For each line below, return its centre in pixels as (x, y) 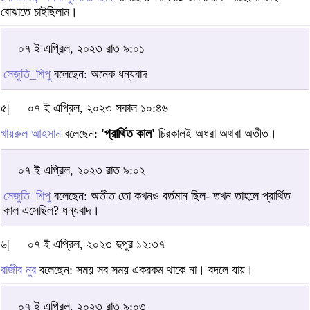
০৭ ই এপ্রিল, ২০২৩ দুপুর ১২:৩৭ (96, 244)
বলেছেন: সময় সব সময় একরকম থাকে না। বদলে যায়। (145, 270)
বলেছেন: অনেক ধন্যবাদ (99, 74)
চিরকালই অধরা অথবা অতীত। (216, 133)
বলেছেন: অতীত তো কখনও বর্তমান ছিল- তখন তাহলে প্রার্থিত (171, 195)
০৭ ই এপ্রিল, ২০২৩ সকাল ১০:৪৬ (98, 108)
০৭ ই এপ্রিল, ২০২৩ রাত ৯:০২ (82, 170)
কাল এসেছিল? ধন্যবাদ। (52, 210)
